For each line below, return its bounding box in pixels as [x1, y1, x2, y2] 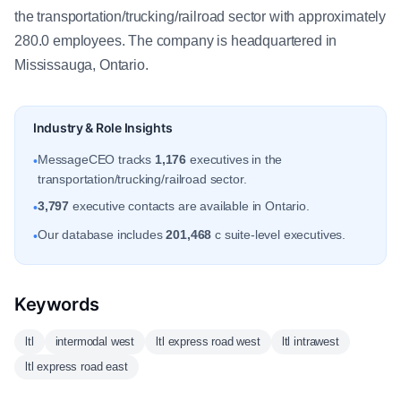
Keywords [14, 294, 99, 315]
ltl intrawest [281, 335, 339, 348]
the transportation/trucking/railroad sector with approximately [14, 9, 387, 24]
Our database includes [37, 227, 166, 242]
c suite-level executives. [211, 227, 346, 242]
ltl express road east [25, 360, 128, 373]
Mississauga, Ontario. [14, 57, 149, 73]
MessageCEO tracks [37, 152, 155, 166]
